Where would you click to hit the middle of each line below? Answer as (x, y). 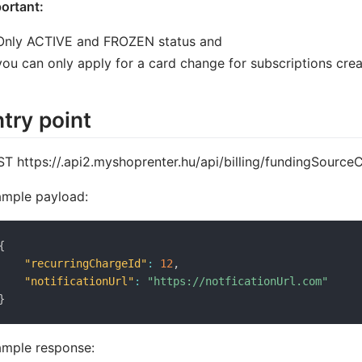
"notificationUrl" (80, 281)
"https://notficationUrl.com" (238, 281)
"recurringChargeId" (86, 263)
